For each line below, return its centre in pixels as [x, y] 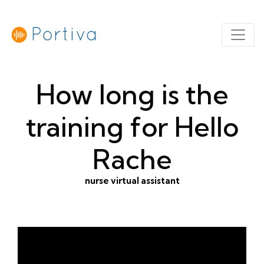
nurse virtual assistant [132, 181]
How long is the [132, 95]
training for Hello [132, 127]
